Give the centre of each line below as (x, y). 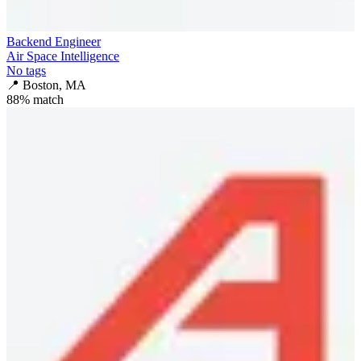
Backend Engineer (54, 41)
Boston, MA (54, 85)
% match (41, 99)
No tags (26, 70)
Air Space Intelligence (63, 56)
